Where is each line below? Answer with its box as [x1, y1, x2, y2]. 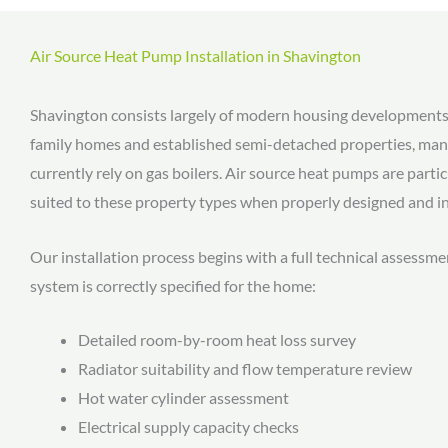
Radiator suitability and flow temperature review [78, 359, 412, 379]
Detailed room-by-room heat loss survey [78, 330, 356, 350]
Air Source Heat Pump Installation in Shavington [30, 46, 361, 65]
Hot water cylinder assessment [78, 388, 289, 408]
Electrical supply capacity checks [78, 417, 299, 437]
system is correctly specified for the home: [30, 275, 316, 295]
